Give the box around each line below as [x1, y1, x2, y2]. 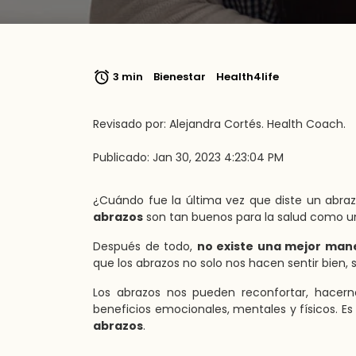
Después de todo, [93, 238, 197, 254]
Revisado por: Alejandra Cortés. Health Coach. [93, 116, 346, 132]
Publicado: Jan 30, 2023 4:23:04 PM [93, 149, 284, 165]
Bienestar [153, 68, 206, 84]
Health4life [216, 68, 279, 84]
